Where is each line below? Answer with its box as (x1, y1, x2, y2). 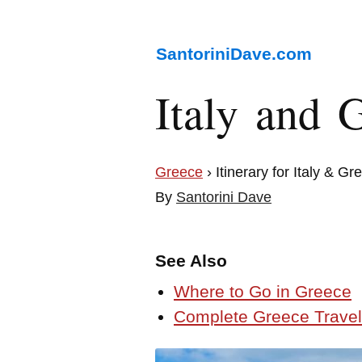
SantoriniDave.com (156, 44, 313, 63)
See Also (155, 251, 227, 270)
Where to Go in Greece (174, 282, 351, 301)
